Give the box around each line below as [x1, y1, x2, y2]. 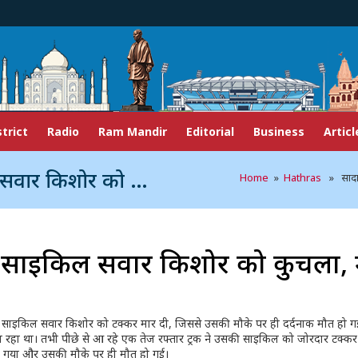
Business [253, 124, 304, 139]
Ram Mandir [98, 124, 167, 139]
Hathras [284, 170, 321, 185]
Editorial [186, 124, 234, 139]
